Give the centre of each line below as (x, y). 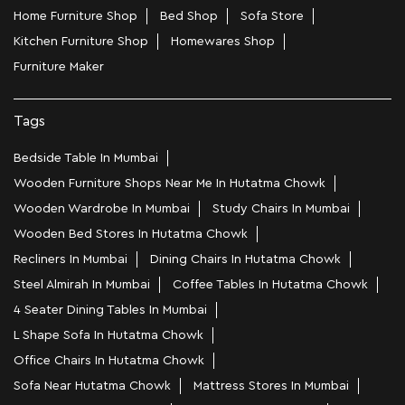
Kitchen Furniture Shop (81, 42)
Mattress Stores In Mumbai (271, 386)
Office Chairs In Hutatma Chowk (109, 361)
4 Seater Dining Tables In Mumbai (110, 311)
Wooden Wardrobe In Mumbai (102, 209)
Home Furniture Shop (75, 17)
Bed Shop (189, 17)
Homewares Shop (223, 42)
